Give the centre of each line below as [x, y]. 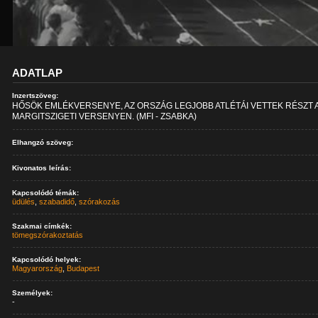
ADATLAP [38, 73]
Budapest [83, 268]
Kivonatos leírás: [42, 168]
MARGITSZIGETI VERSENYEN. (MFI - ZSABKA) [105, 116]
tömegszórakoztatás [48, 235]
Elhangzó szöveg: [43, 142]
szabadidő [57, 202]
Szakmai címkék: [42, 226]
